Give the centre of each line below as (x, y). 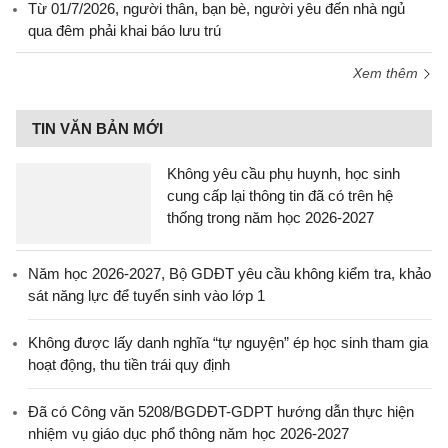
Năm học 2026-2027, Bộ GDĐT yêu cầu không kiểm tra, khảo (229, 273)
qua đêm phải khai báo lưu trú (124, 30)
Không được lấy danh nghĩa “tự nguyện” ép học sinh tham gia (228, 342)
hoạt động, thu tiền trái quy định (129, 364)
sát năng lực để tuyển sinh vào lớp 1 (146, 295)
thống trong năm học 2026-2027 (270, 217)
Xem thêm (387, 73)
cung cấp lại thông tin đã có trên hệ (280, 195)
